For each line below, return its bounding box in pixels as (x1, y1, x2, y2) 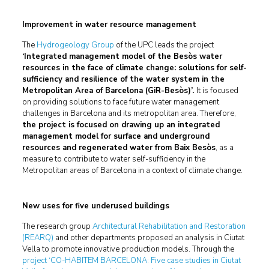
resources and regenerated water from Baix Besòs (22, 142, 216, 153)
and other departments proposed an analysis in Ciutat (53, 232, 244, 243)
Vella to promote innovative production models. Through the (22, 244, 234, 255)
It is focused (196, 85, 238, 96)
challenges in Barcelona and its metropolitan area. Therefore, (22, 108, 236, 119)
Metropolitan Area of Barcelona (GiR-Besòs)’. (22, 85, 196, 96)
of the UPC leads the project (113, 40, 214, 50)
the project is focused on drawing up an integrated (22, 119, 220, 130)
